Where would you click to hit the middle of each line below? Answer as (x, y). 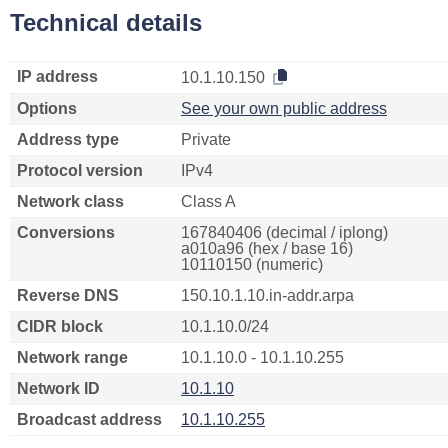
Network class (70, 201)
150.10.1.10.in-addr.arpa (267, 295)
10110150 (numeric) (252, 264)
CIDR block (60, 326)
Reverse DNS (68, 295)
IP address (57, 76)
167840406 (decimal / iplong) (284, 232)
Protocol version (80, 170)
